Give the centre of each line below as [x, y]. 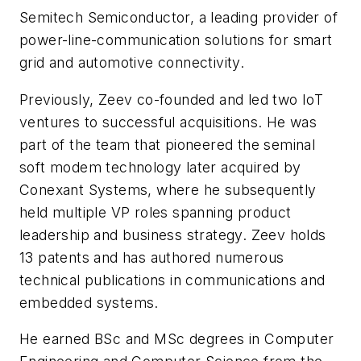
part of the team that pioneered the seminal [168, 144]
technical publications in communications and [172, 280]
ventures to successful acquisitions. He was [168, 122]
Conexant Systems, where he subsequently [168, 189]
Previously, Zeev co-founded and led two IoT [172, 99]
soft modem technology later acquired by [160, 167]
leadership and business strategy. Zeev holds [173, 234]
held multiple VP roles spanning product [156, 212]
